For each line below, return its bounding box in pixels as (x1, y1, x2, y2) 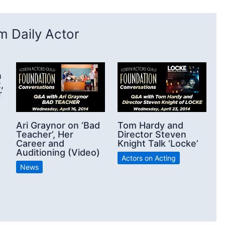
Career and (16, 138, 64, 149)
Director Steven (118, 129, 186, 140)
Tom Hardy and (118, 120, 183, 131)
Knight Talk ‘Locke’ (118, 138, 198, 149)
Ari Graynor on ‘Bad (16, 120, 100, 131)
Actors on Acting (122, 154, 176, 163)
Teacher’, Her (16, 129, 73, 140)
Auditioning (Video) (16, 147, 100, 158)
